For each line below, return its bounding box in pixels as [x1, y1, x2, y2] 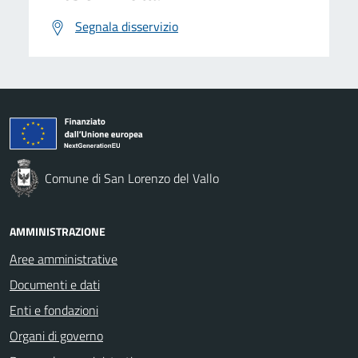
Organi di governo [10, 325, 103, 345]
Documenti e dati [10, 274, 100, 294]
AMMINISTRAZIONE [10, 222, 105, 240]
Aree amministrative [10, 249, 117, 268]
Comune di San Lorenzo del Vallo [45, 168, 219, 188]
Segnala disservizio [75, 16, 178, 36]
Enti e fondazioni [10, 300, 98, 320]
